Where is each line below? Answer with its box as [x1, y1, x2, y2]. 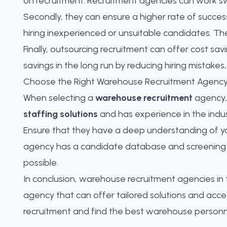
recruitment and [23, 206, 91, 217]
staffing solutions [23, 108, 98, 120]
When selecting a [23, 92, 95, 103]
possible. [23, 157, 58, 168]
